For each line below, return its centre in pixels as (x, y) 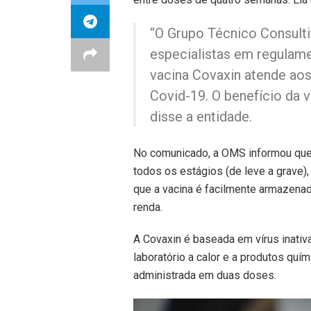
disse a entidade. (201, 116)
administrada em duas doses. (205, 275)
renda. (148, 207)
